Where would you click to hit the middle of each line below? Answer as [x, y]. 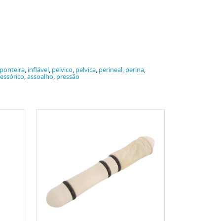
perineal [110, 70]
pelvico [62, 70]
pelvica [86, 70]
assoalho [40, 77]
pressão [68, 77]
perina [135, 70]
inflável [38, 70]
